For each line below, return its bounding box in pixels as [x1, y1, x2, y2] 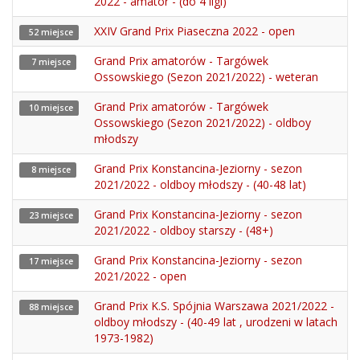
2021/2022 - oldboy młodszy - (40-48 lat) [94, 177, 306, 192]
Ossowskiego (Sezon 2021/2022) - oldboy [94, 115, 311, 130]
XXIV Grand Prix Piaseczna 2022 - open [94, 23, 295, 39]
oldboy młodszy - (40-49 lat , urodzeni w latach [94, 314, 337, 329]
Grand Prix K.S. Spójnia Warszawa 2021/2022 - [94, 298, 334, 313]
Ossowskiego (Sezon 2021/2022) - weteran [94, 69, 318, 84]
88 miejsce [24, 301, 74, 313]
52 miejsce [24, 27, 74, 38]
